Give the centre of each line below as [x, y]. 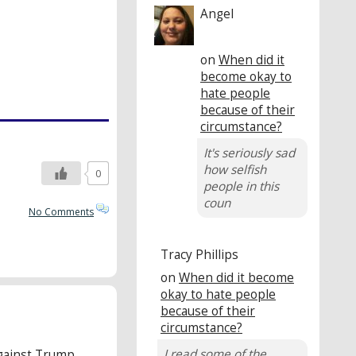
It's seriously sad [249, 153]
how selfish [235, 169]
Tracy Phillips [199, 254]
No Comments [61, 212]
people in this [241, 186]
